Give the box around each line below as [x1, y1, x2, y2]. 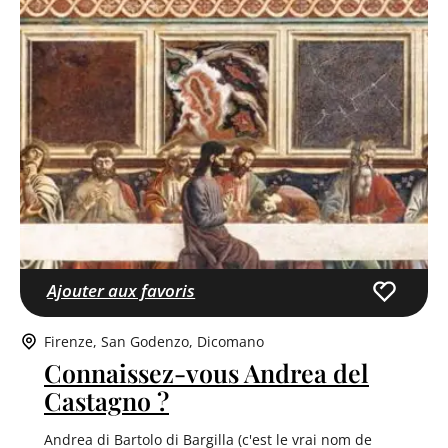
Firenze [44, 331, 93, 351]
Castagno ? [44, 383, 169, 417]
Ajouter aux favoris [47, 279, 196, 303]
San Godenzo [101, 331, 189, 351]
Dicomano [197, 331, 264, 351]
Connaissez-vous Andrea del [44, 355, 369, 389]
